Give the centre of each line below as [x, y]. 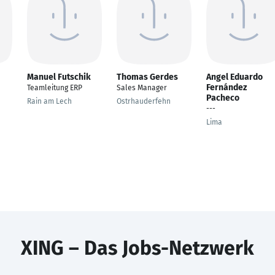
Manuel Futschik [59, 77]
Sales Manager [142, 88]
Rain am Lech [49, 101]
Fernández [227, 87]
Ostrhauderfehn [144, 101]
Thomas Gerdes [147, 77]
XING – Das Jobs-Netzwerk [137, 248]
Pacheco [223, 98]
